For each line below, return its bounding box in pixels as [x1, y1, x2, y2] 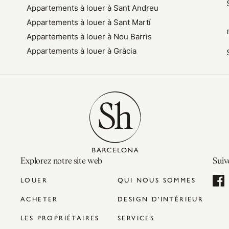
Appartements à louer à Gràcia [27, 46, 137, 56]
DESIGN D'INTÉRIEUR [118, 194, 204, 203]
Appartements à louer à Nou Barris [27, 32, 152, 41]
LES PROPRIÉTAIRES [20, 213, 100, 222]
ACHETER [20, 194, 58, 203]
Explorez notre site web [20, 156, 103, 166]
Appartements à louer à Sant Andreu [27, 3, 159, 13]
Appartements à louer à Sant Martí [27, 17, 151, 27]
